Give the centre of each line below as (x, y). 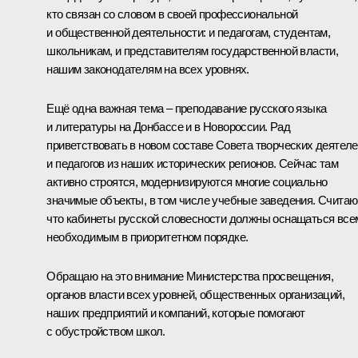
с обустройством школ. (106, 331)
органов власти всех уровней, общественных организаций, (195, 294)
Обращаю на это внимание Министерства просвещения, (190, 276)
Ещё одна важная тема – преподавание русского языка (187, 108)
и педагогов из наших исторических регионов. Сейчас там (192, 163)
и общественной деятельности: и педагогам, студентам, (189, 32)
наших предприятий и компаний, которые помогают (176, 312)
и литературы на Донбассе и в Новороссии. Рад (168, 126)
